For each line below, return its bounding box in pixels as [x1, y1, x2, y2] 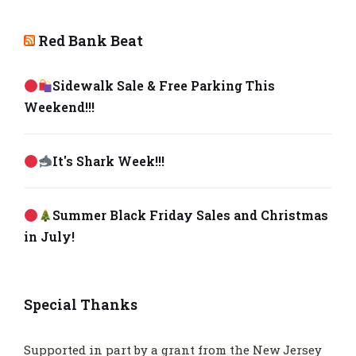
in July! [24, 228, 75, 246]
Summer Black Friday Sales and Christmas [52, 207, 329, 224]
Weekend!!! [24, 99, 95, 116]
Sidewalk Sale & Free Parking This [52, 77, 276, 95]
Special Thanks [24, 295, 137, 315]
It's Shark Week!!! [52, 153, 165, 170]
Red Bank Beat [38, 31, 143, 51]
